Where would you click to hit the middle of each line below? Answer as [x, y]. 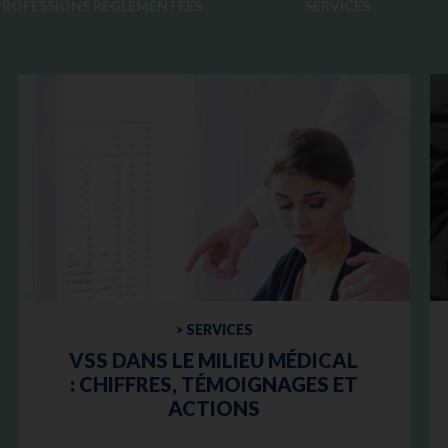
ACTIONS [213, 408]
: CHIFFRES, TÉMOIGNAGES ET [213, 384]
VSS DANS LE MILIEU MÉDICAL [214, 360]
